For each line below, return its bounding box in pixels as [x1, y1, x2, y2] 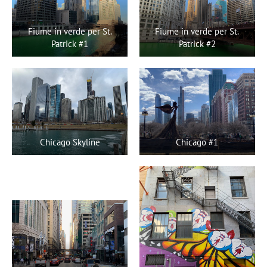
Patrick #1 [51, 38, 89, 50]
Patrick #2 [178, 38, 216, 50]
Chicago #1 [176, 136, 219, 148]
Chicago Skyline [39, 136, 100, 148]
